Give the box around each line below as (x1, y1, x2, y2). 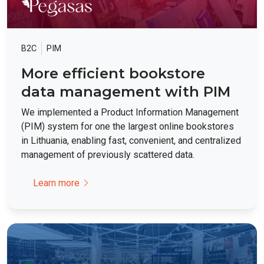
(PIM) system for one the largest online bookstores (21, 120, 234, 132)
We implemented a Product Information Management (21, 106, 239, 118)
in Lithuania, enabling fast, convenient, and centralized (21, 134, 241, 146)
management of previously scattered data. (21, 148, 194, 160)
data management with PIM (21, 82, 230, 100)
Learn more (33, 177, 80, 189)
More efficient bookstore (21, 64, 205, 82)
